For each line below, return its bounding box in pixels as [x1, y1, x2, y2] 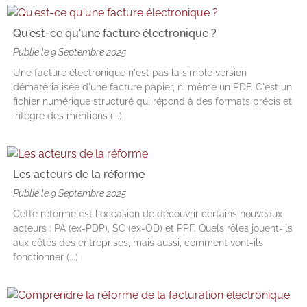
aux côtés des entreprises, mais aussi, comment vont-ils [13, 237, 263, 249]
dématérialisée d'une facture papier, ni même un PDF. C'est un [13, 82, 292, 93]
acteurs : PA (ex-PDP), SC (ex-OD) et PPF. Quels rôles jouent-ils [13, 223, 293, 234]
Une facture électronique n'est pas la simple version [13, 67, 247, 79]
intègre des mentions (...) [13, 110, 122, 122]
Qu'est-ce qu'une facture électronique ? [13, 27, 217, 40]
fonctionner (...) [13, 251, 78, 263]
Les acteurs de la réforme [13, 168, 145, 182]
